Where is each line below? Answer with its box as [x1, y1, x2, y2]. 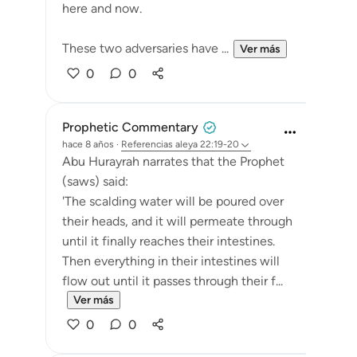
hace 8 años [62, 139, 114, 150]
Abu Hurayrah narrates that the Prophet [62, 154, 284, 169]
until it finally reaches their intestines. [62, 233, 275, 249]
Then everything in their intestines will [62, 253, 280, 269]
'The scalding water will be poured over [62, 194, 284, 209]
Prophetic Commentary [62, 120, 198, 135]
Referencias [121, 139, 173, 150]
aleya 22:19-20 [175, 139, 239, 150]
